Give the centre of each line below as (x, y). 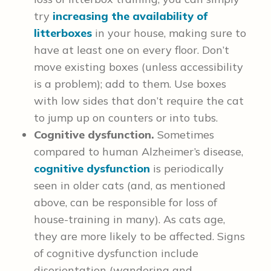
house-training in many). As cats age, (129, 219)
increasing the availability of (130, 16)
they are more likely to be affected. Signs (139, 236)
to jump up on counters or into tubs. (126, 118)
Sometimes (184, 135)
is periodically (187, 168)
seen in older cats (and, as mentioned (130, 185)
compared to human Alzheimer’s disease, (139, 152)
